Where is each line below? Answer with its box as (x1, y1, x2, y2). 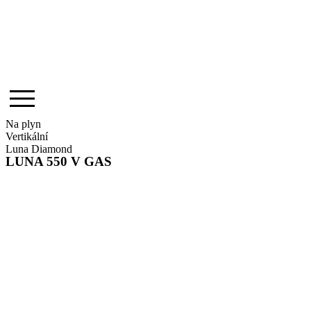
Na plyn (6, 118, 41, 130)
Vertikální (6, 131, 48, 142)
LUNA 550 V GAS (6, 154, 112, 169)
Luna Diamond (6, 143, 72, 155)
